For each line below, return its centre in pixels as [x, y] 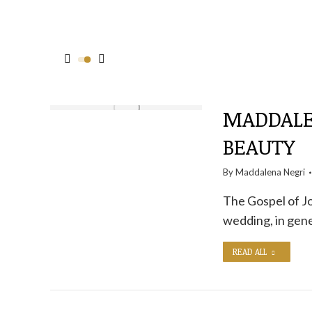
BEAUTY [258, 147]
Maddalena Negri [270, 172]
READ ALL [249, 251]
